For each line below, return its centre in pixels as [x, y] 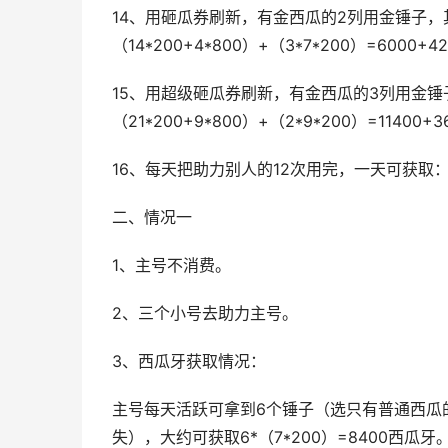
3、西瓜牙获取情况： [189, 361]
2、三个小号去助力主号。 [205, 313]
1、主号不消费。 [171, 265]
